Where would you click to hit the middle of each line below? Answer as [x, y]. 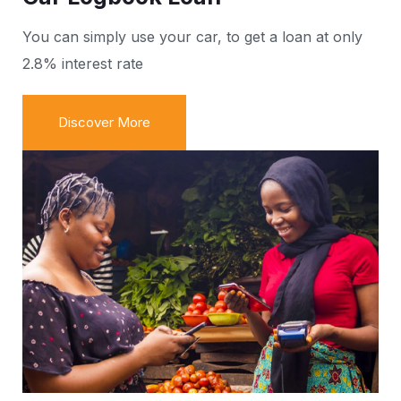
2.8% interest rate [83, 64]
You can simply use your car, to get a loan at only [192, 37]
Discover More [104, 123]
